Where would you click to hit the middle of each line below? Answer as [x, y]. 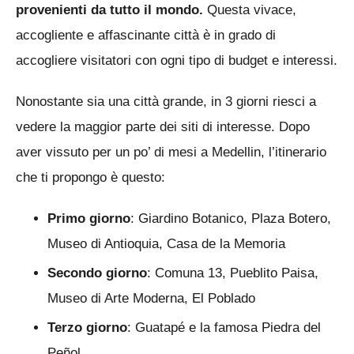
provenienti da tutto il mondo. [109, 10]
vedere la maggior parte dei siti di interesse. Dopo [163, 127]
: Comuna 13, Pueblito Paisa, [233, 273]
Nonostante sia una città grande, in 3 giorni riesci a [166, 102]
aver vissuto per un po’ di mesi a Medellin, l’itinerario [171, 153]
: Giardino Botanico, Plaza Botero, [231, 219]
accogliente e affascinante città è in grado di [146, 36]
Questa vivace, [250, 10]
